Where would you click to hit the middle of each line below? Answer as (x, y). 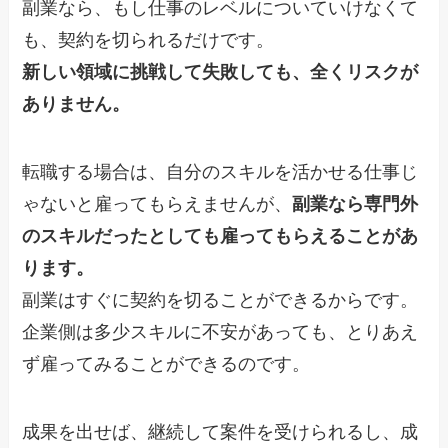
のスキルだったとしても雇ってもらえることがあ (220, 235)
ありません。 (76, 104)
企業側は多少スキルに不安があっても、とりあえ (220, 331)
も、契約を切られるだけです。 (148, 40)
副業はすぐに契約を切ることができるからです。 (220, 299)
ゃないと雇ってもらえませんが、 (157, 203)
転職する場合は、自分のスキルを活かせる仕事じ (220, 171)
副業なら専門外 (355, 203)
